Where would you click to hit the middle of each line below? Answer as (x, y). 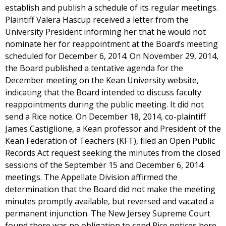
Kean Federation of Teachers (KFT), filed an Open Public (110, 141)
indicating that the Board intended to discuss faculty (103, 92)
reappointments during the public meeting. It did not (104, 104)
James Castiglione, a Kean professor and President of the (113, 129)
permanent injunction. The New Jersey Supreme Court (108, 213)
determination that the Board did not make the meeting (110, 189)
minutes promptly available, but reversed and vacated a (109, 201)
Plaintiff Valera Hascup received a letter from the (97, 20)
